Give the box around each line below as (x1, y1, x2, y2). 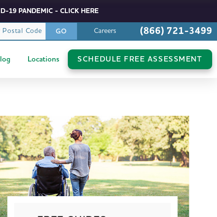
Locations (28, 54, 60, 65)
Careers (93, 26, 116, 36)
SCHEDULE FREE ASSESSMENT (77, 54, 202, 65)
